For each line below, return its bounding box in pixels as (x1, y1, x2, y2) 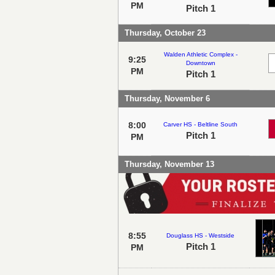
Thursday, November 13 (125, 159, 214, 169)
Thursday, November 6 (125, 93, 210, 103)
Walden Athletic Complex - (163, 50, 238, 58)
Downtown (185, 59, 215, 66)
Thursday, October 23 (125, 28, 206, 37)
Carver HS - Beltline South (163, 120, 238, 128)
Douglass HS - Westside (166, 231, 234, 239)
